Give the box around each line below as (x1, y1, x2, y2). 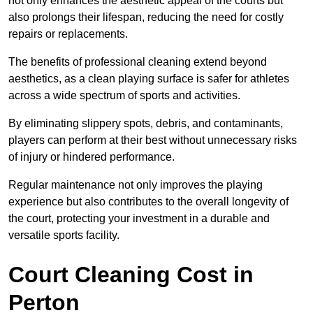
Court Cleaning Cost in (8, 262, 254, 288)
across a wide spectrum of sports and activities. (8, 89, 240, 102)
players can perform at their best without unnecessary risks (8, 134, 297, 147)
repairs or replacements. (8, 28, 128, 41)
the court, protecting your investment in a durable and (8, 212, 270, 225)
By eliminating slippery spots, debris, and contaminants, (8, 117, 283, 130)
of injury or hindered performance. (8, 151, 175, 163)
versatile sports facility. (8, 229, 119, 242)
